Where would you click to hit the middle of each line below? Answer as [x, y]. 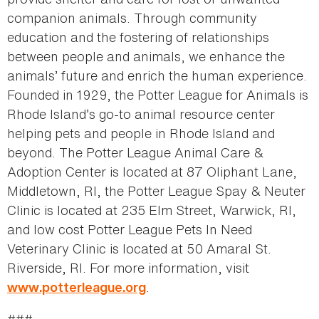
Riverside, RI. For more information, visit [128, 268]
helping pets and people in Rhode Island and [141, 134]
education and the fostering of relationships [138, 37]
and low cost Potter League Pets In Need [130, 230]
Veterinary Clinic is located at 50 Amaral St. [139, 249]
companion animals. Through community [132, 18]
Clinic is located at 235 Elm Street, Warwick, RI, [152, 210]
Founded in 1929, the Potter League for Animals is [158, 95]
